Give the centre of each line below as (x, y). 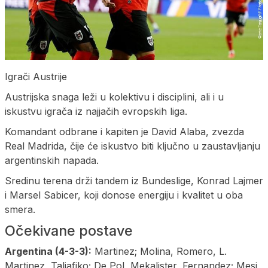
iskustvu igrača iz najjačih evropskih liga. (96, 112)
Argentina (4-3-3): (48, 252)
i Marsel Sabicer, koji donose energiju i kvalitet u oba (124, 195)
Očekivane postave (69, 231)
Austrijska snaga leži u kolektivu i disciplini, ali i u (114, 97)
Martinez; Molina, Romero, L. (159, 252)
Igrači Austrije (36, 77)
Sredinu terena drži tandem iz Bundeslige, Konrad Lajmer (134, 181)
